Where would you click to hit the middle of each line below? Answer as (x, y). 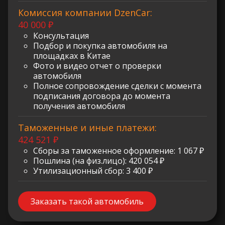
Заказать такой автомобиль (87, 201)
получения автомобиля (79, 106)
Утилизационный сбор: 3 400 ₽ (93, 171)
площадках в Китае (72, 55)
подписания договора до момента (102, 96)
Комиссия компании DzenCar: (85, 12)
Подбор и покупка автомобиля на (100, 45)
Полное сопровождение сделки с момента (117, 86)
